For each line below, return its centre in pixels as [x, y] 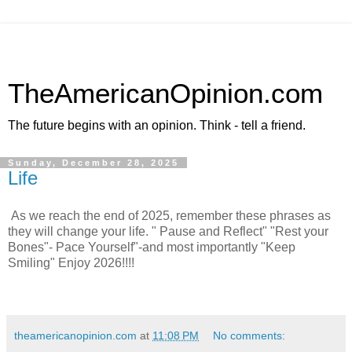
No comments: [249, 335]
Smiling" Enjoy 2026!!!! [71, 262]
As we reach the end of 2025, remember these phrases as [169, 215]
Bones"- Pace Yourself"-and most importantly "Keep [152, 247]
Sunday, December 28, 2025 [93, 163]
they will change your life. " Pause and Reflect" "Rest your [168, 231]
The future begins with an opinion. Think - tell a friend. [157, 125]
